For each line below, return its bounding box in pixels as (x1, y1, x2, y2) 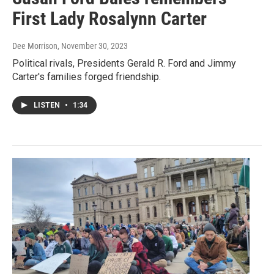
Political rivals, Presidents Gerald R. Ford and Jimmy (12, 57, 236, 69)
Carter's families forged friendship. (12, 70, 161, 83)
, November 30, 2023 (57, 40, 128, 51)
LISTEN (34, 100, 62, 109)
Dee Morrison (12, 40, 57, 51)
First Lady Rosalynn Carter (12, 7, 207, 29)
